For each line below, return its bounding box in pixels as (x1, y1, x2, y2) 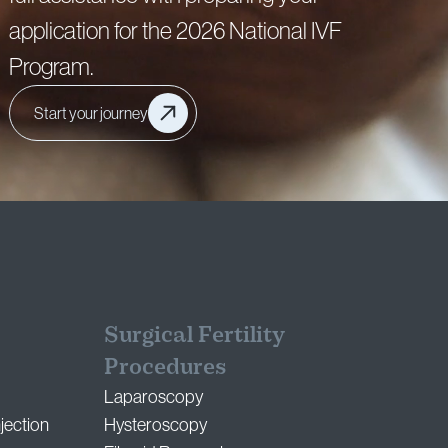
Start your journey (33, 104, 148, 123)
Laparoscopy (104, 387, 204, 408)
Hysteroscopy (104, 415, 208, 436)
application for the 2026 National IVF (8, 17, 342, 45)
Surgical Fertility (104, 321, 286, 349)
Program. (8, 53, 93, 81)
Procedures (104, 353, 227, 381)
